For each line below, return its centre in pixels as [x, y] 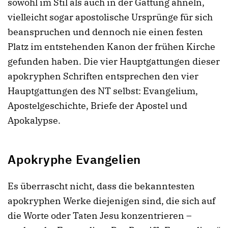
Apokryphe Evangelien [74, 160]
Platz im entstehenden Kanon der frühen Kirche [111, 47]
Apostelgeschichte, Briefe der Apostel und [97, 106]
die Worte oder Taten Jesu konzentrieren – [100, 216]
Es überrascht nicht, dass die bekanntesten [101, 186]
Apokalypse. [34, 121]
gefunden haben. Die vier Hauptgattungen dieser [114, 62]
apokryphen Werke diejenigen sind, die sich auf [111, 201]
